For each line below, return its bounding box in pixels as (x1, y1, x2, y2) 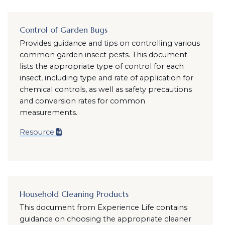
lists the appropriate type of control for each (19, 62, 184, 71)
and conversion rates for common (19, 96, 145, 105)
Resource (19, 128, 54, 137)
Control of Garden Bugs (19, 25, 107, 35)
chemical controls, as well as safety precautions (19, 85, 192, 94)
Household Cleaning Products (19, 189, 129, 199)
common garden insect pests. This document (19, 50, 187, 59)
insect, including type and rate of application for (19, 73, 193, 82)
